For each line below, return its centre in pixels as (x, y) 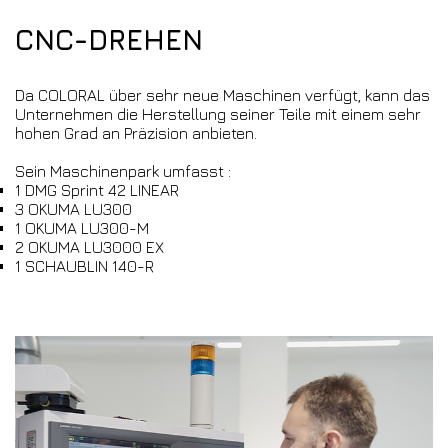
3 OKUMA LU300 (73, 208)
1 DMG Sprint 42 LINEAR (97, 189)
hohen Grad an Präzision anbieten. (136, 132)
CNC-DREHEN (109, 39)
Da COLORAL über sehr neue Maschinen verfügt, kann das (222, 94)
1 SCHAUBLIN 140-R (84, 265)
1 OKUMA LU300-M (82, 227)
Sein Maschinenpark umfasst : (123, 170)
